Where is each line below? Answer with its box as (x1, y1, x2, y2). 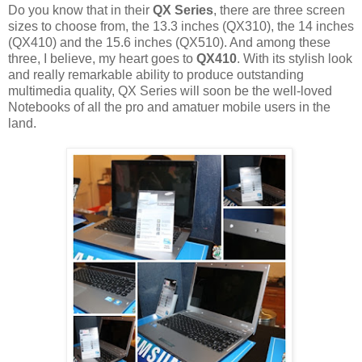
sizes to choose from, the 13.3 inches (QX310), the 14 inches (8, 19, 354, 34)
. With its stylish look (237, 52, 352, 66)
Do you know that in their (8, 3, 153, 18)
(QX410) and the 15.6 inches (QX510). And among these (8, 36, 330, 50)
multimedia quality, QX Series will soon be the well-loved (8, 84, 332, 99)
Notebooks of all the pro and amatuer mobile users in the (8, 100, 330, 115)
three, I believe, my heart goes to (8, 52, 196, 66)
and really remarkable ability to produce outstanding (8, 68, 304, 82)
